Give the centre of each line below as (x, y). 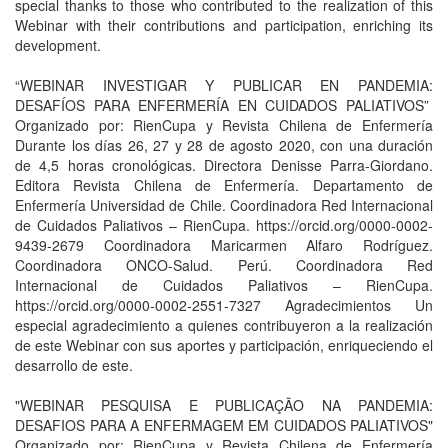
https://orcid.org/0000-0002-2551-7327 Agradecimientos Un (224, 305)
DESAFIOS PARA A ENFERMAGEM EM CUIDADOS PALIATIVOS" (224, 425)
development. (58, 45)
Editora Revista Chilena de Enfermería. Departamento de (224, 185)
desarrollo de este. (74, 365)
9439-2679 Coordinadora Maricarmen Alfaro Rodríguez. (224, 245)
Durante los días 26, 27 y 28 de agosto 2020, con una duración (224, 145)
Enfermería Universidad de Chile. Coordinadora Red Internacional (224, 205)
